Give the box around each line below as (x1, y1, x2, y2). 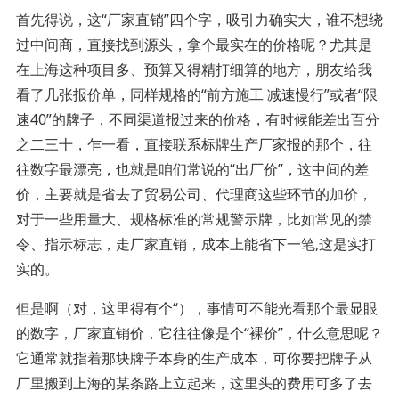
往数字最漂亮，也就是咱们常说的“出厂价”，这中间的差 (15, 159, 369, 180)
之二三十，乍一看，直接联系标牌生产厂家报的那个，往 (15, 134, 372, 155)
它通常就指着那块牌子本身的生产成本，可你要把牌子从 (15, 348, 372, 369)
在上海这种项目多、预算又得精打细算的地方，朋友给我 (15, 60, 372, 80)
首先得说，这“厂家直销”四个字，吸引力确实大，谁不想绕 (15, 10, 383, 30)
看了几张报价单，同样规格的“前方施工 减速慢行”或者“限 (15, 85, 378, 105)
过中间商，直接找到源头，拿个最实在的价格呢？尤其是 (15, 35, 372, 55)
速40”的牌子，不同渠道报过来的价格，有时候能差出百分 (15, 110, 379, 130)
